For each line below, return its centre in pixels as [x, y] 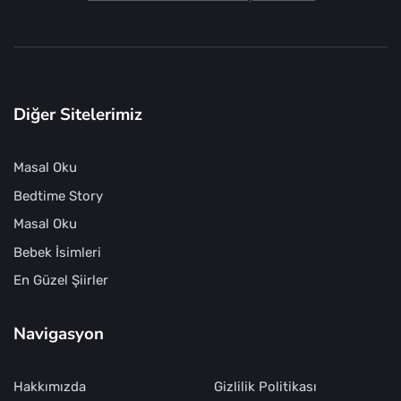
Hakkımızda [50, 387]
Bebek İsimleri [57, 253]
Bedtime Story [58, 196]
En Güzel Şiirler [61, 281]
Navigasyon [59, 333]
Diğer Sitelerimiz [78, 114]
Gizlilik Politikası [265, 387]
